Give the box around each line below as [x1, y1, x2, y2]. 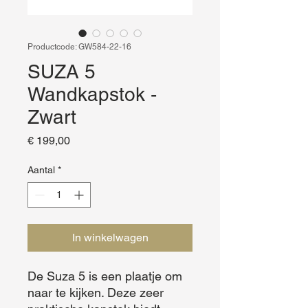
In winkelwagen [71, 231, 148, 244]
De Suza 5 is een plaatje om [27, 269, 182, 283]
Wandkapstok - [27, 83, 157, 105]
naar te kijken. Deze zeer [27, 285, 164, 300]
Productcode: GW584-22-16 [27, 42, 131, 52]
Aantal [27, 164, 55, 175]
